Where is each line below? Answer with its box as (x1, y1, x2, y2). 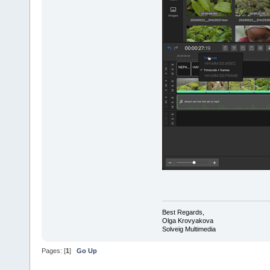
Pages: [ (42, 247, 66, 255)
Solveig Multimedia (162, 225, 216, 233)
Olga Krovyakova (162, 216, 213, 224)
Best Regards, (162, 208, 204, 216)
